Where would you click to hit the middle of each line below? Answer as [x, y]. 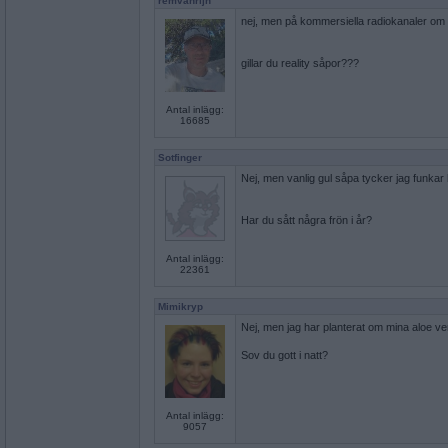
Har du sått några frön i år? [306, 220]
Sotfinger [180, 157]
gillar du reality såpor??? [300, 63]
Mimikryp [180, 306]
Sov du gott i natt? [284, 355]
